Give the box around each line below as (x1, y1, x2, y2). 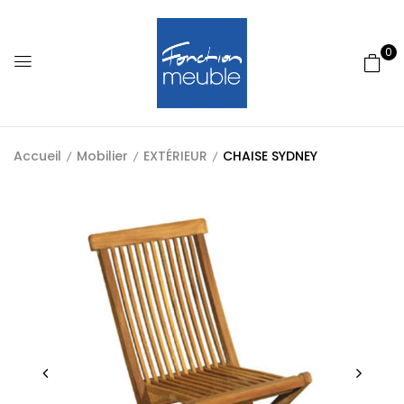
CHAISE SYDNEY (223, 147, 317, 165)
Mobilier (77, 147, 128, 165)
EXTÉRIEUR (143, 147, 207, 165)
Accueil (14, 147, 61, 165)
